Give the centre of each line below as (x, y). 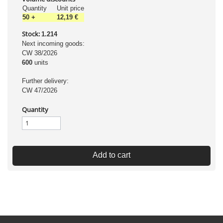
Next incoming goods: (53, 44)
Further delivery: (45, 81)
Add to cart (111, 155)
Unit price (70, 8)
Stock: (31, 34)
